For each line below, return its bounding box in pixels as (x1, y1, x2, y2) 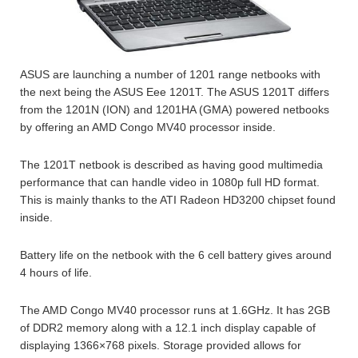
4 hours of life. (20, 266, 92, 280)
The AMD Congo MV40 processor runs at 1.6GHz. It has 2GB (20, 304, 330, 317)
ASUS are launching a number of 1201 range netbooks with (20, 68, 320, 82)
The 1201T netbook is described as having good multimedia (20, 158, 323, 172)
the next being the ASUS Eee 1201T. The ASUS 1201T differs (20, 86, 329, 99)
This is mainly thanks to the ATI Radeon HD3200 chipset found (20, 193, 336, 207)
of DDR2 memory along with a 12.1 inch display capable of (20, 321, 316, 335)
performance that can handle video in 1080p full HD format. (20, 176, 320, 189)
